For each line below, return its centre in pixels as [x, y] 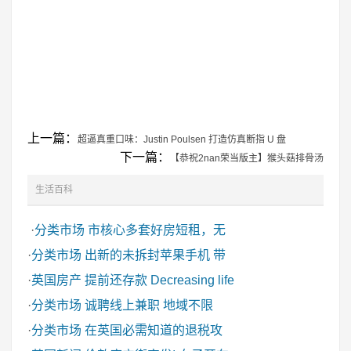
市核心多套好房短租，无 [157, 230]
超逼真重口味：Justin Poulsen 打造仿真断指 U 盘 [182, 139]
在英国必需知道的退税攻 [154, 330]
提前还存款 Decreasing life [159, 280]
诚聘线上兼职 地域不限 [149, 305]
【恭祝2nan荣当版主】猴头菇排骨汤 [247, 158]
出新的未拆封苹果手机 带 [155, 255]
